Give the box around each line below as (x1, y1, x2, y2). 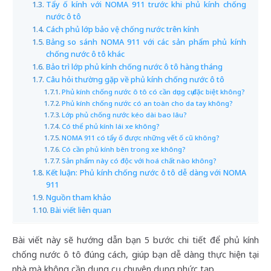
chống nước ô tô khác (45, 48, 125, 59)
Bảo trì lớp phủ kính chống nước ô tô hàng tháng (45, 61, 223, 72)
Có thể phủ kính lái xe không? (62, 121, 160, 131)
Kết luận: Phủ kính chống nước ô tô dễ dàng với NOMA (45, 167, 246, 178)
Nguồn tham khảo (45, 192, 111, 203)
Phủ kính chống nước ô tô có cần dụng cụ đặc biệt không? (62, 87, 246, 96)
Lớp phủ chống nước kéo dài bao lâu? (62, 109, 188, 119)
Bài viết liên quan (50, 204, 111, 215)
